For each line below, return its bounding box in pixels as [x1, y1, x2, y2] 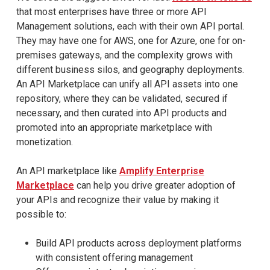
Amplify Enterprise [119, 165, 204, 177]
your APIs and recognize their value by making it [16, 193, 219, 206]
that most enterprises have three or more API [16, 5, 207, 17]
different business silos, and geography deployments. [16, 63, 244, 75]
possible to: [16, 208, 66, 220]
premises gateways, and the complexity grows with [16, 49, 233, 61]
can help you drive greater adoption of [74, 179, 236, 191]
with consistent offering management [35, 251, 193, 263]
